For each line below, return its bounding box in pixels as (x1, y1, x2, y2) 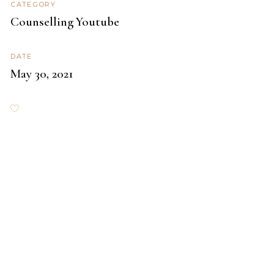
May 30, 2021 (10, 66, 74, 82)
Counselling (10, 14, 74, 30)
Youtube (76, 14, 120, 30)
